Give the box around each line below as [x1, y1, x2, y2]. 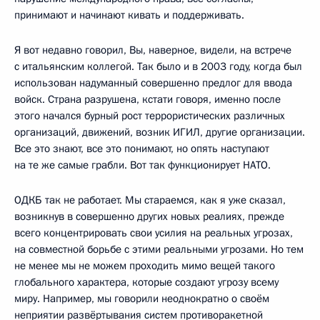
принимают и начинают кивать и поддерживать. [14, 8, 244, 22]
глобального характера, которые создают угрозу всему [14, 275, 279, 289]
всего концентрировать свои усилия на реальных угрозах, [14, 226, 293, 240]
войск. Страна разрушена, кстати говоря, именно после [14, 92, 281, 106]
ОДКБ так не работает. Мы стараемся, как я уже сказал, [14, 193, 286, 207]
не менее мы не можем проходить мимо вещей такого [14, 259, 275, 273]
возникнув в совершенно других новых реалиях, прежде [14, 209, 284, 224]
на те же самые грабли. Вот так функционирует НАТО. [14, 158, 271, 172]
